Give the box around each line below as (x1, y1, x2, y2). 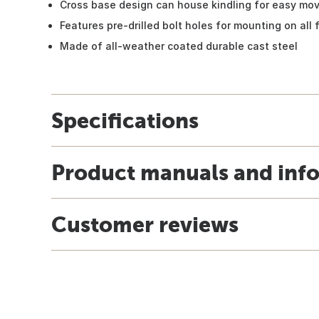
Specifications (51, 108, 199, 132)
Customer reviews (51, 211, 239, 236)
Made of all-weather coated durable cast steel (60, 39, 298, 52)
